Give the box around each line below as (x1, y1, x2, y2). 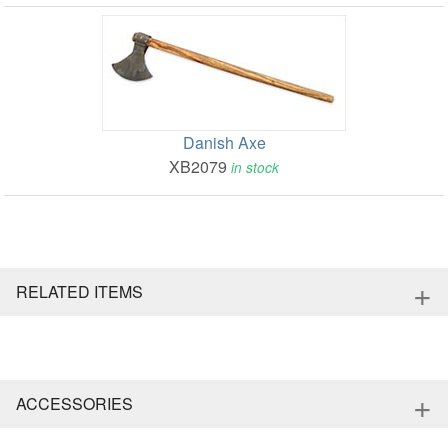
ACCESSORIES (16, 392, 133, 416)
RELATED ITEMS (16, 280, 143, 304)
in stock (231, 158, 279, 178)
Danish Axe (182, 131, 266, 155)
